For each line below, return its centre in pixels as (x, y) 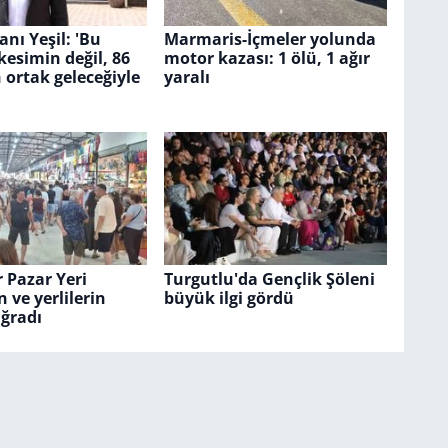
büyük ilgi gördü (228, 297)
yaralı (186, 77)
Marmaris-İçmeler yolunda (269, 39)
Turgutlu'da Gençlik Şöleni (269, 278)
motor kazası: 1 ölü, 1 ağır (266, 58)
